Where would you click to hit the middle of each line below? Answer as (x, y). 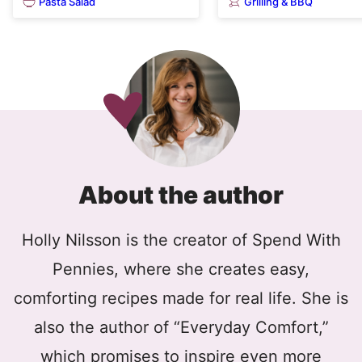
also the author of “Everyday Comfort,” (181, 328)
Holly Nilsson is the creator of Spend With (181, 240)
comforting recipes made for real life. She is (181, 299)
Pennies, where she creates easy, (181, 269)
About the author (181, 195)
